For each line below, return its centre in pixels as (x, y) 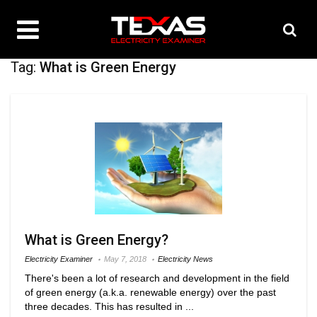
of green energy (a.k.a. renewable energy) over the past (150, 292)
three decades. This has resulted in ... (109, 306)
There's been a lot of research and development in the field (157, 278)
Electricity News (185, 259)
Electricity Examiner (59, 259)
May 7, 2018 (125, 259)
